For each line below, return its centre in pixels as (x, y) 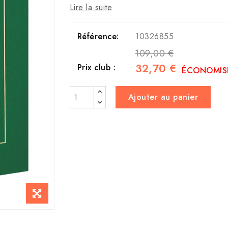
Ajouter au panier (163, 97)
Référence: (98, 37)
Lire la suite (91, 8)
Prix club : (96, 68)
